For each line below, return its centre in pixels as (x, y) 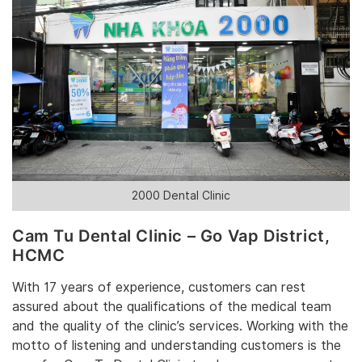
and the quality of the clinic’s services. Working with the (180, 326)
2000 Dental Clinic (181, 195)
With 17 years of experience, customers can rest (159, 288)
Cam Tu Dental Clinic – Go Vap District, (171, 236)
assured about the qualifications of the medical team (172, 307)
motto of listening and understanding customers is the (177, 346)
